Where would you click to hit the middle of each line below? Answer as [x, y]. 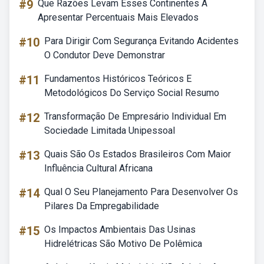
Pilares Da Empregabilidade [102, 206]
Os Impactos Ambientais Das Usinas [120, 230]
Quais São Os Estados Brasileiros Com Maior [138, 154]
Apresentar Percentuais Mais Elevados [118, 17]
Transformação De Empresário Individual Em [135, 116]
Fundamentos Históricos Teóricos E [118, 79]
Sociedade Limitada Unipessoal [110, 131]
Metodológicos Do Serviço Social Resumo [132, 93]
